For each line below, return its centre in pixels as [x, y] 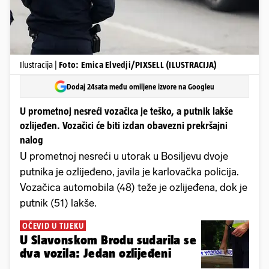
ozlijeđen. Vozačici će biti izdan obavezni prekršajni [124, 126]
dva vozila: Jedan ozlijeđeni [96, 253]
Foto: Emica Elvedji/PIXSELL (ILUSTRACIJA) [138, 65]
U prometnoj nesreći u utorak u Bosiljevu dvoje [124, 156]
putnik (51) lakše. [58, 203]
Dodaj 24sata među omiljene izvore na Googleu [141, 86]
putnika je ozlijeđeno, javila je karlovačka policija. [129, 172]
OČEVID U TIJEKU [53, 226]
